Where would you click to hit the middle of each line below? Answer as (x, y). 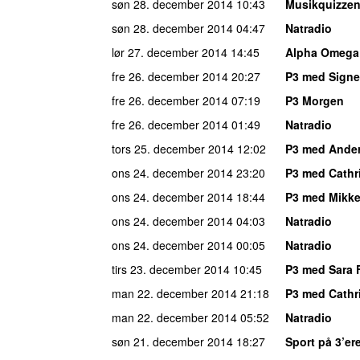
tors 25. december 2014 (173, 148)
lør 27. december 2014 (170, 52)
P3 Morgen (315, 100)
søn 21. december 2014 (172, 341)
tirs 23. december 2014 (171, 269)
